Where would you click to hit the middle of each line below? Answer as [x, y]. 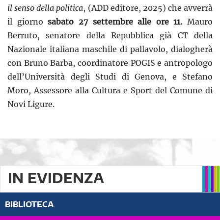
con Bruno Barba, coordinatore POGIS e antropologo [110, 63]
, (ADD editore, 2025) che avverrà [148, 8]
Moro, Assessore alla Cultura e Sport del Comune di [110, 91]
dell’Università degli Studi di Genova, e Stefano [110, 77]
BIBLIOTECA [29, 205]
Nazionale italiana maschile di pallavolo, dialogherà [110, 49]
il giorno [28, 22]
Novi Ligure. [31, 104]
